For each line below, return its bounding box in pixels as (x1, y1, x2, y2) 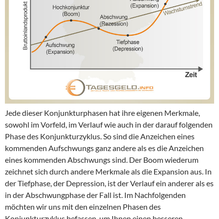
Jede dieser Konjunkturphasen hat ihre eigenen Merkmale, (5, 108, 200, 117)
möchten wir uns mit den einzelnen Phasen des (5, 201, 161, 211)
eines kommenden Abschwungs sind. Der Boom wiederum (5, 154, 198, 164)
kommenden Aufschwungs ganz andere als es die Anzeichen (5, 143, 204, 153)
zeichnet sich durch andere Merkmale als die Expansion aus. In (5, 166, 212, 176)
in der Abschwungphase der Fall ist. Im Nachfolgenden (5, 190, 186, 199)
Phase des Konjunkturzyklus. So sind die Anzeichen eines (5, 131, 195, 141)
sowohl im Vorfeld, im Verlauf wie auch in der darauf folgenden (5, 119, 213, 129)
